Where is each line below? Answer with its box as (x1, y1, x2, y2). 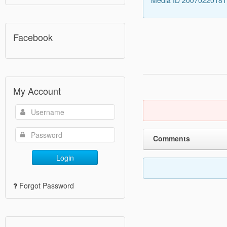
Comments (153, 133, 190, 143)
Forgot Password (19, 180, 74, 191)
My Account (13, 84, 61, 98)
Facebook (13, 30, 53, 44)
